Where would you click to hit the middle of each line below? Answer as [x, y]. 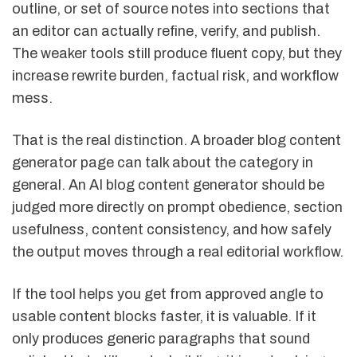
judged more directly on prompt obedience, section [177, 207]
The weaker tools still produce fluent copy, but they [177, 53]
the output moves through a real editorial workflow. [178, 251]
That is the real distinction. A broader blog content [177, 140]
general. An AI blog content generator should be [168, 184]
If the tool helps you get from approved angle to [168, 294]
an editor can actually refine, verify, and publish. [166, 31]
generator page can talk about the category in [163, 162]
